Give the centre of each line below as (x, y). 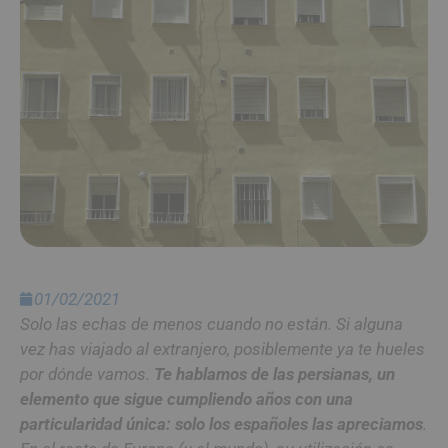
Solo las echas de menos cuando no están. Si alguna (211, 323)
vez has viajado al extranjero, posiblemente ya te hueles (222, 348)
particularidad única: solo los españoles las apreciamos (221, 423)
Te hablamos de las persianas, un (274, 373)
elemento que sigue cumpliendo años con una (186, 398)
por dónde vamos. (87, 373)
